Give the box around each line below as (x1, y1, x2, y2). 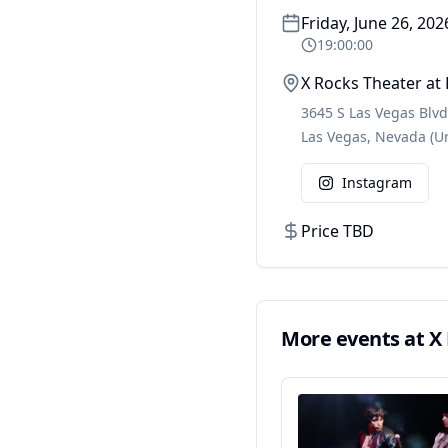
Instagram (342, 173, 412, 192)
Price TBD (301, 220, 374, 242)
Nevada (375, 127, 426, 146)
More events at (281, 325, 429, 352)
